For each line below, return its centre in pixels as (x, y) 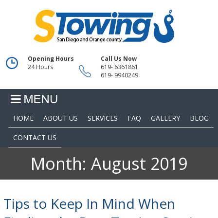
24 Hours (40, 67)
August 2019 (139, 163)
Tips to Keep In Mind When (89, 203)
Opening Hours (51, 58)
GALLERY (165, 118)
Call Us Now (118, 58)
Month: (61, 163)
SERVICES (102, 118)
